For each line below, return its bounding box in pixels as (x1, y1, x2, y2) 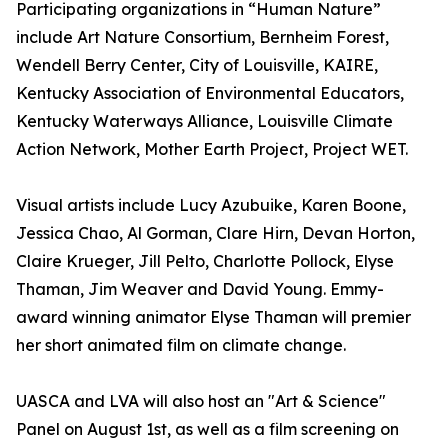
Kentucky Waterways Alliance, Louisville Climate (16, 111, 393, 132)
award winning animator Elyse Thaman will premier (16, 307, 411, 328)
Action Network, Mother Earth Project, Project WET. (16, 139, 408, 160)
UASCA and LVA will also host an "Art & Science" (16, 391, 386, 412)
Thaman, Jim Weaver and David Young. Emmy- (16, 279, 384, 300)
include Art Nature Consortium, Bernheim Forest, (16, 27, 389, 48)
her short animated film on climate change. (16, 335, 346, 356)
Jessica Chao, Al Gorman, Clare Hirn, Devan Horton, (16, 223, 415, 244)
